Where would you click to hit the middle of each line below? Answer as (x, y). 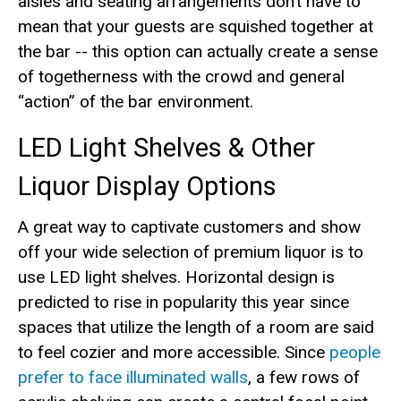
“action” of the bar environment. (136, 102)
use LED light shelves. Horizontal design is (176, 277)
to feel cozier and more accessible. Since (174, 352)
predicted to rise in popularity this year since (183, 302)
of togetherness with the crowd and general (181, 77)
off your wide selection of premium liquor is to (191, 252)
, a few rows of (304, 377)
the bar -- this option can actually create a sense (198, 51)
